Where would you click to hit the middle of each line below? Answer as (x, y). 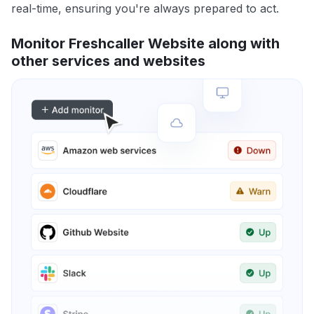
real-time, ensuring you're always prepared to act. (145, 9)
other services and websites (108, 61)
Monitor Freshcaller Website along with (145, 44)
